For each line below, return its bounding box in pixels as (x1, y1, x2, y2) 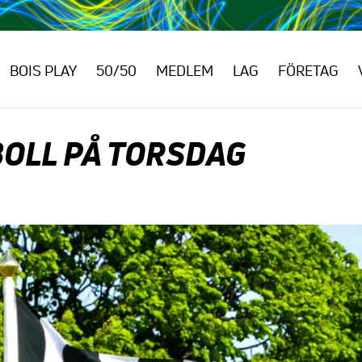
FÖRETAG (278, 61, 339, 79)
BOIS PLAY (10, 61, 78, 79)
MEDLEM (156, 61, 214, 79)
